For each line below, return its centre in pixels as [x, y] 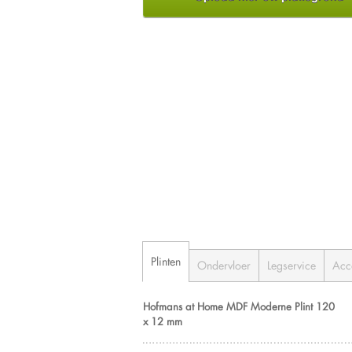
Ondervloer [224, 265]
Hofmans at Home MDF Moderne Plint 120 [239, 306]
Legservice [291, 265]
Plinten [166, 261]
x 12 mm [163, 321]
